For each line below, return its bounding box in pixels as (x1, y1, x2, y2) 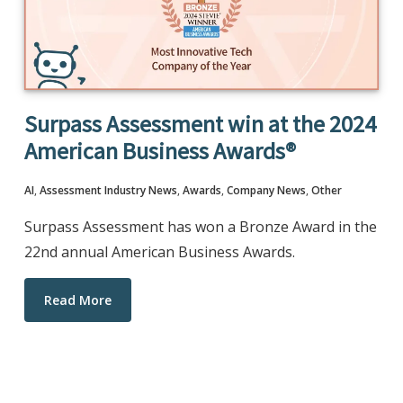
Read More (43, 291, 112, 309)
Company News (226, 182, 306, 198)
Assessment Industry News (39, 182, 177, 198)
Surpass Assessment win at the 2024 (23, 108, 376, 139)
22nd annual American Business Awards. (23, 241, 295, 262)
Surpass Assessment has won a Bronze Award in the (23, 216, 377, 237)
